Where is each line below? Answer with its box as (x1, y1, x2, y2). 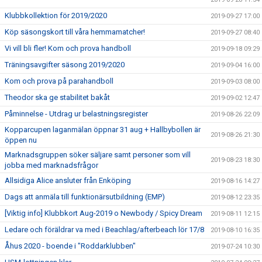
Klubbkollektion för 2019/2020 (5, 11, 107, 20)
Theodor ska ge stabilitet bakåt (5, 93, 110, 102)
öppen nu (5, 136, 37, 144)
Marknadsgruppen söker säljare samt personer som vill (5, 150, 191, 159)
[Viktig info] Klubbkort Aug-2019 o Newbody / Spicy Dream (5, 209, 202, 218)
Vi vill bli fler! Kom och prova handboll (5, 44, 131, 53)
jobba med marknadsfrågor (5, 161, 98, 170)
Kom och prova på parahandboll (5, 77, 113, 85)
